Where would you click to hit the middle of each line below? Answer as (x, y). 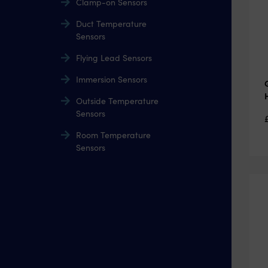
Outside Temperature (117, 101)
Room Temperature (113, 135)
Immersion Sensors (112, 79)
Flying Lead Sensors (114, 58)
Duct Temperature (111, 24)
